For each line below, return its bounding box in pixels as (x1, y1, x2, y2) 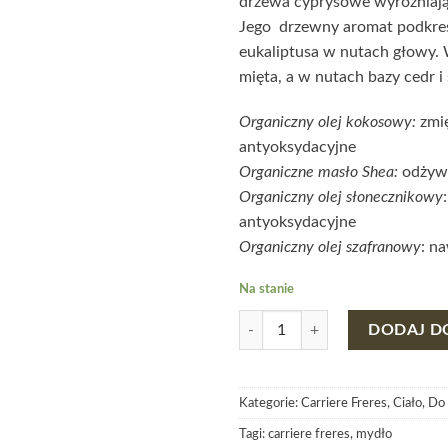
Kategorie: (239, 396, 301, 409)
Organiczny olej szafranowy (239, 239, 421, 256)
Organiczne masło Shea (239, 164, 394, 181)
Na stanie (239, 283, 294, 296)
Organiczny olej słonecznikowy (239, 189, 443, 206)
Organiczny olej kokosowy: (239, 114, 416, 131)
